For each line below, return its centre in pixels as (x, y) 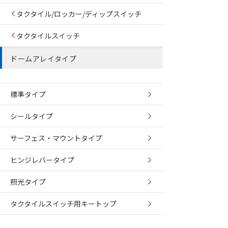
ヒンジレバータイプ (42, 160)
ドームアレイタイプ (44, 58)
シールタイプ (32, 116)
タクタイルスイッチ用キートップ (63, 203)
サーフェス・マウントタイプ (56, 138)
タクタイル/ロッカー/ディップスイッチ (79, 13)
